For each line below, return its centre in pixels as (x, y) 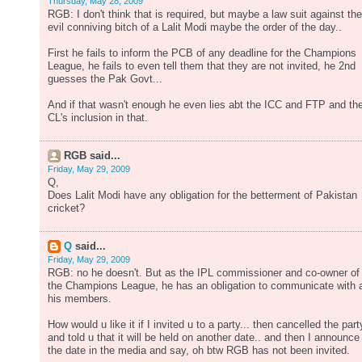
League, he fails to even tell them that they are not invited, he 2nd (202, 66)
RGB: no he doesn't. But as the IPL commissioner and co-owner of (204, 273)
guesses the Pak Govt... (105, 79)
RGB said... (92, 156)
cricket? (66, 208)
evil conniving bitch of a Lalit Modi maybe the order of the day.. (195, 27)
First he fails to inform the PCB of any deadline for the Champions (202, 53)
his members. (80, 299)
